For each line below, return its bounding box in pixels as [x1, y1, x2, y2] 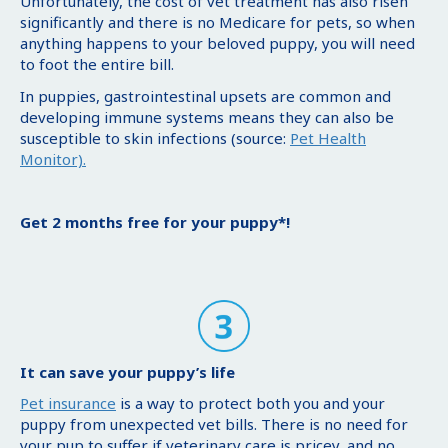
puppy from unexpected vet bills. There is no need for [20, 414, 408, 435]
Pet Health [290, 127, 366, 148]
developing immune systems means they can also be [20, 106, 394, 127]
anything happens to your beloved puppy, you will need [20, 33, 415, 54]
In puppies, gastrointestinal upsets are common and [20, 85, 391, 106]
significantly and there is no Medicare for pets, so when [20, 12, 415, 33]
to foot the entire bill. [20, 54, 174, 75]
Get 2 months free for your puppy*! [20, 211, 290, 232]
